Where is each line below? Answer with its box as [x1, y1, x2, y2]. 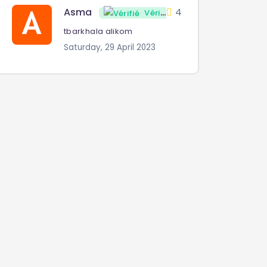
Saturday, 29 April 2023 [64, 42, 156, 54]
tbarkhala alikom [64, 26, 133, 38]
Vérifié [144, 7, 160, 19]
